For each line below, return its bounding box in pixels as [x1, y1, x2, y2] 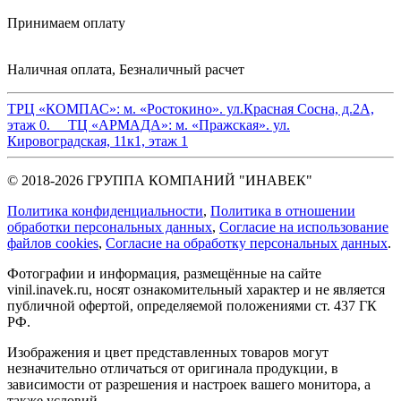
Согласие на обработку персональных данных [106, 235, 388, 252]
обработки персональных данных [7, 219, 212, 235]
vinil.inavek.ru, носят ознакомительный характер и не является [7, 282, 385, 298]
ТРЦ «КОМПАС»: [7, 101, 124, 117]
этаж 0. [7, 117, 50, 133]
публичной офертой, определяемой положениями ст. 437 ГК [7, 298, 377, 314]
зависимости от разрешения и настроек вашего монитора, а [7, 377, 371, 393]
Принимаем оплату [7, 15, 125, 31]
